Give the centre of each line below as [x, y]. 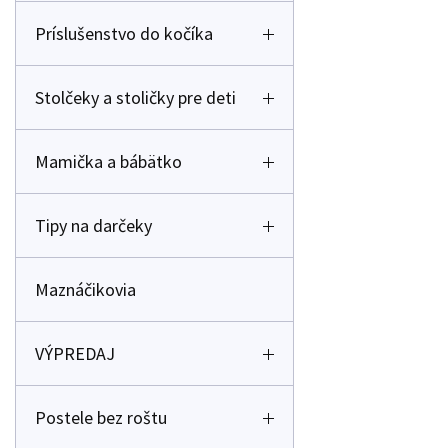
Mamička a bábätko [108, 161]
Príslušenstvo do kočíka [124, 33]
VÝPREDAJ [75, 353]
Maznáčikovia [85, 289]
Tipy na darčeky [93, 225]
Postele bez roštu [101, 417]
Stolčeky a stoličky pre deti [135, 97]
